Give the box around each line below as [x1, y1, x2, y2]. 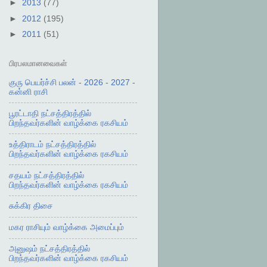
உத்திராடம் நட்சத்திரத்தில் [8, 139, 96, 149]
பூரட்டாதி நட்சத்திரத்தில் [8, 108, 91, 118]
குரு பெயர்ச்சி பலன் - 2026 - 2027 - [8, 77, 135, 87]
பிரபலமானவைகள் [8, 59, 67, 68]
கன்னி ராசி [8, 87, 48, 97]
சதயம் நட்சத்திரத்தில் [8, 170, 84, 180]
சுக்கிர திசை [8, 201, 53, 211]
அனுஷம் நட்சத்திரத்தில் [8, 244, 90, 254]
